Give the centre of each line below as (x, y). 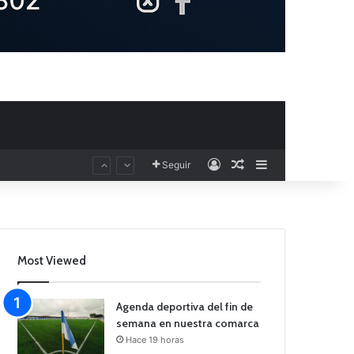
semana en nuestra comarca (188, 324)
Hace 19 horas (155, 340)
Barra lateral (303, 166)
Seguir (176, 165)
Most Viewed (52, 261)
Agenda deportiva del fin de (185, 307)
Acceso (243, 166)
